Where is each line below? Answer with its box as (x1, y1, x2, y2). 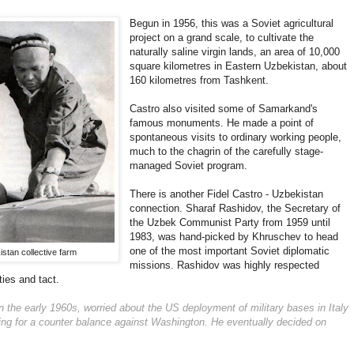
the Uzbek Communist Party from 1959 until (130, 217, 331, 229)
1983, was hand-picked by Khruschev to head (130, 231, 339, 243)
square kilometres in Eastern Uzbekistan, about (130, 60, 348, 73)
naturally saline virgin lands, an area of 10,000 (130, 46, 341, 58)
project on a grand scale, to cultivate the (130, 32, 314, 44)
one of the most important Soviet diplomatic (130, 245, 330, 258)
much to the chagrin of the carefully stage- (130, 145, 324, 158)
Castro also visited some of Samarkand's (130, 103, 318, 115)
